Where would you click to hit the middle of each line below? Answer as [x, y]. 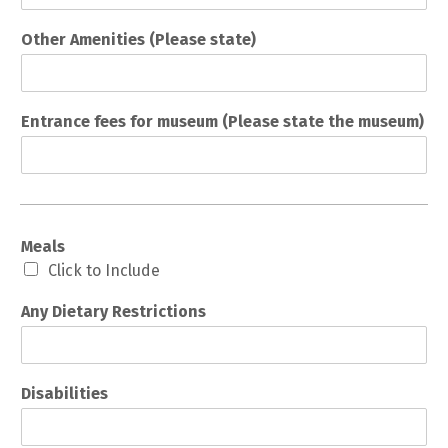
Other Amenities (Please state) [138, 40]
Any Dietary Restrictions [113, 312]
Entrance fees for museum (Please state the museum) [222, 122]
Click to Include [104, 271]
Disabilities [64, 394]
